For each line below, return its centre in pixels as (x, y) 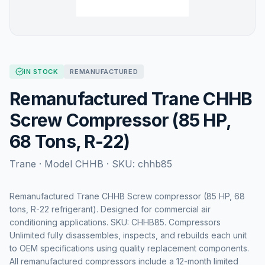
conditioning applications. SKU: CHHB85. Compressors (115, 222)
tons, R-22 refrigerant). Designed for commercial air (110, 209)
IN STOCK (41, 72)
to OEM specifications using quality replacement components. (129, 248)
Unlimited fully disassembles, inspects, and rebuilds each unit (128, 235)
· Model (56, 164)
